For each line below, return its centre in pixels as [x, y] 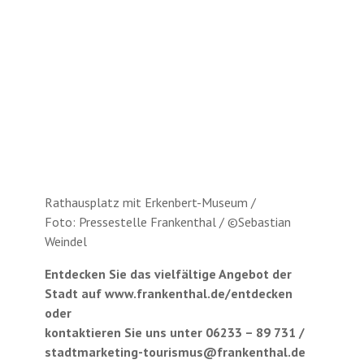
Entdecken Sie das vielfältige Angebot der [168, 273]
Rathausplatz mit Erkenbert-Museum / [150, 202]
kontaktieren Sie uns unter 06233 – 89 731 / [174, 332]
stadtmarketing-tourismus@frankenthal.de [175, 351]
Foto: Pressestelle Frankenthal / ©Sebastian [167, 221]
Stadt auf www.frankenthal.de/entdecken [168, 293]
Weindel [65, 241]
